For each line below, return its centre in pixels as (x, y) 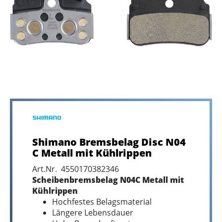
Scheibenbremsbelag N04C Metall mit (108, 180)
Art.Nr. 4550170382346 (76, 169)
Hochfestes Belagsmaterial (102, 202)
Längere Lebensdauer (93, 213)
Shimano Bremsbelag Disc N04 (109, 142)
